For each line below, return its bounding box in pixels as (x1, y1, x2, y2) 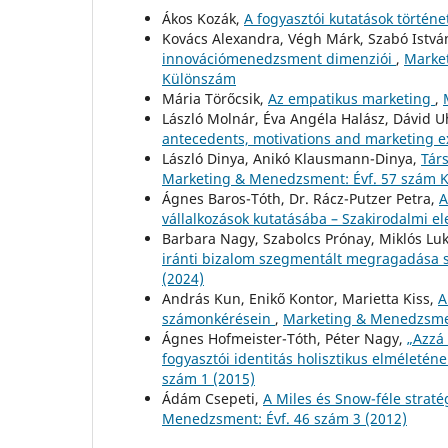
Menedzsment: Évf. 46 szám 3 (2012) (162, 408, 407, 428)
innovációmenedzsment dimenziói (162, 48, 396, 68)
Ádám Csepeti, (162, 388, 263, 408)
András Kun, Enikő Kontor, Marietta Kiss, (162, 288, 438, 308)
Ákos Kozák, (162, 8, 244, 28)
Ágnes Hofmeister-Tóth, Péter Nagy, (162, 328, 407, 348)
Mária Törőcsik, (162, 88, 268, 108)
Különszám (162, 68, 236, 88)
